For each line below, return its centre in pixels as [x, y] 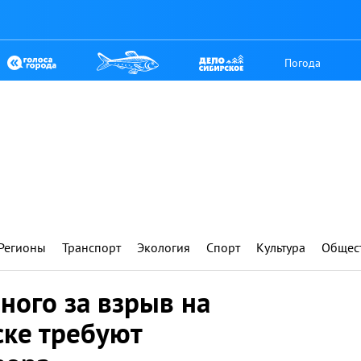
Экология [164, 247]
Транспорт [91, 247]
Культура [281, 247]
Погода [303, 62]
